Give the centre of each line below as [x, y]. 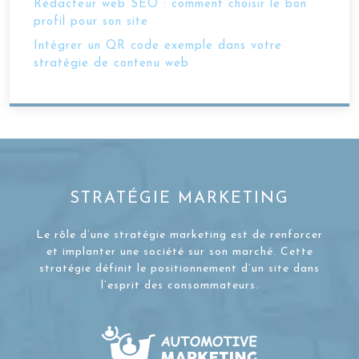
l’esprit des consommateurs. [179, 286]
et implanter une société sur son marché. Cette [179, 252]
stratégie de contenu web [111, 64]
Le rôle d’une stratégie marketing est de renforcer [179, 235]
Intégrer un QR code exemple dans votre [158, 46]
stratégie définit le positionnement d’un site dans [179, 269]
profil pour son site [91, 22]
